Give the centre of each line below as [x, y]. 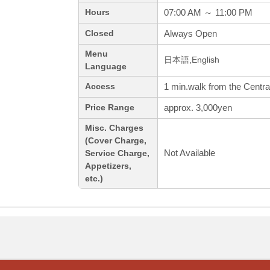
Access [100, 87]
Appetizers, [108, 166]
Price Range [110, 108]
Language [106, 67]
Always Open [190, 34]
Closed [99, 34]
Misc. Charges [114, 128]
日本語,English [192, 60]
